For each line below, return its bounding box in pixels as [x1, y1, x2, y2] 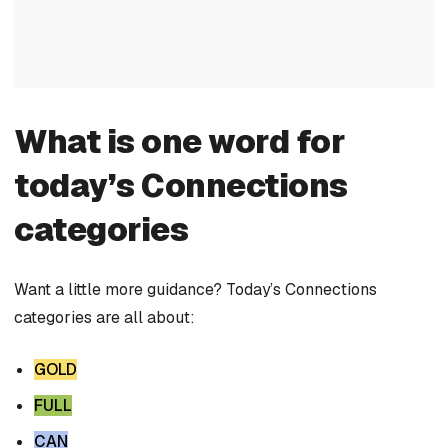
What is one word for [14, 121, 346, 163]
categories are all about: [14, 307, 195, 329]
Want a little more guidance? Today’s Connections [14, 279, 377, 301]
